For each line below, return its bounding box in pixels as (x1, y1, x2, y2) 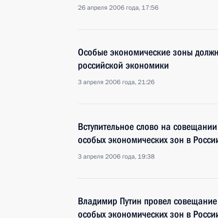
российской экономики (78, 59, 169, 71)
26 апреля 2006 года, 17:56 (78, 3, 159, 12)
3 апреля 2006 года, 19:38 (78, 152, 155, 161)
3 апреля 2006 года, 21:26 (78, 78, 155, 87)
